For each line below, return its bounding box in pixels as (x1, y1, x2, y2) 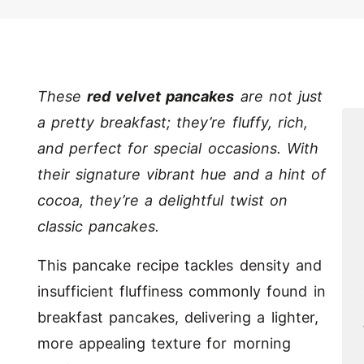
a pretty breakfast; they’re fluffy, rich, (37, 114, 308, 132)
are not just (234, 88, 323, 106)
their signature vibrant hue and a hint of (37, 166, 327, 184)
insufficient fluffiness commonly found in (37, 283, 326, 301)
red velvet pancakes (87, 88, 235, 106)
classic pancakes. (37, 218, 160, 236)
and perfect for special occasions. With (37, 140, 318, 158)
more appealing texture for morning (37, 335, 291, 353)
